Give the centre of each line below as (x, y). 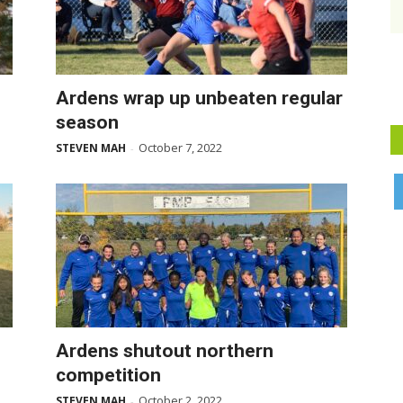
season (87, 122)
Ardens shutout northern (165, 351)
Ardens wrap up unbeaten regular (199, 98)
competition (108, 375)
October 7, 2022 (180, 148)
